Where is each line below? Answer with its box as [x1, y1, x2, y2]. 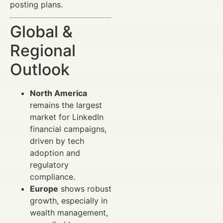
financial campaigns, [30, 124, 107, 134]
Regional [10, 41, 76, 61]
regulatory [30, 160, 69, 170]
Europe [30, 184, 58, 194]
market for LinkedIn [30, 112, 104, 122]
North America [30, 88, 87, 99]
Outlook [10, 60, 70, 80]
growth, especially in [30, 196, 108, 206]
